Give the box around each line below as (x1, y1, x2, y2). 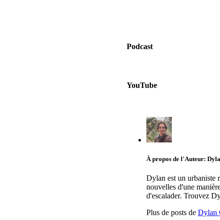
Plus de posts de (146, 208, 198, 217)
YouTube (127, 81, 157, 89)
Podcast (127, 42, 153, 51)
